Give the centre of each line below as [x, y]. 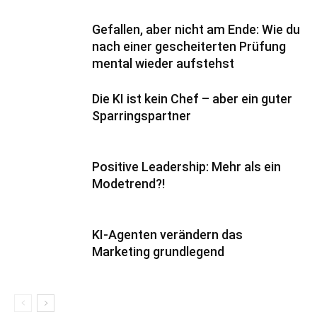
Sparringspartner [142, 116]
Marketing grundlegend [158, 252]
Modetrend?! [128, 184]
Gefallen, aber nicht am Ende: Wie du [196, 30]
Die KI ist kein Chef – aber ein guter [192, 99]
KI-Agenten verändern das [167, 235]
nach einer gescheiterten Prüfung [189, 47]
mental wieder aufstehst [163, 64]
